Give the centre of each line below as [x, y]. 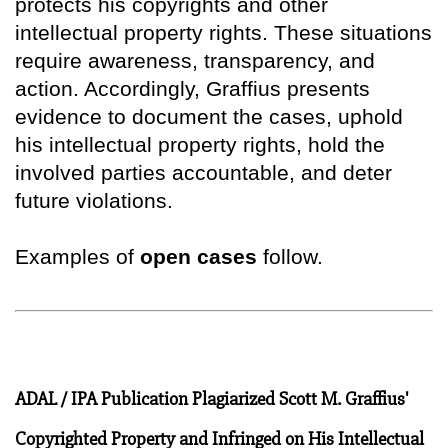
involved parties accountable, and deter [203, 172]
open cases [198, 256]
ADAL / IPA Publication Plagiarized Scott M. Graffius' [212, 398]
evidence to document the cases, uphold [209, 116]
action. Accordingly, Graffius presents [192, 88]
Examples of [77, 256]
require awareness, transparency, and [195, 60]
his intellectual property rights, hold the [200, 144]
